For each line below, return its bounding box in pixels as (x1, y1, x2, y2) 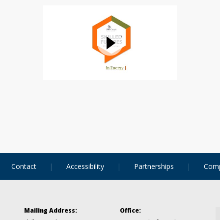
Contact (11, 162, 36, 171)
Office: (120, 206, 141, 215)
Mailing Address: (24, 206, 77, 215)
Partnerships (134, 162, 174, 171)
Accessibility (66, 162, 104, 171)
